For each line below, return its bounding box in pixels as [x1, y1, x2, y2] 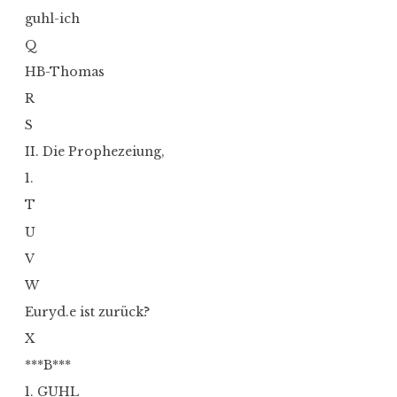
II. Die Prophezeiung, [25, 144, 165, 160]
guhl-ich [25, 10, 80, 27]
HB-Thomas [25, 63, 105, 80]
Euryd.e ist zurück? [25, 303, 150, 320]
